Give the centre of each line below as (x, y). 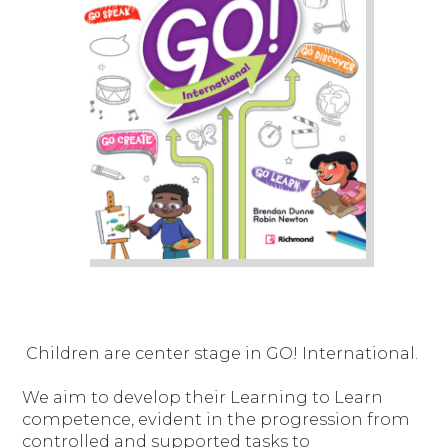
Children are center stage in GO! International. (220, 352)
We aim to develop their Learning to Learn (203, 396)
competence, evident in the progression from (216, 418)
